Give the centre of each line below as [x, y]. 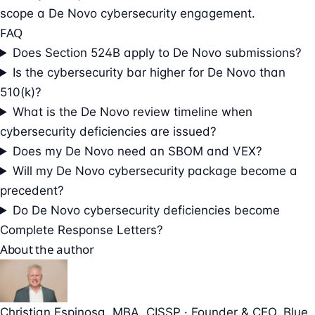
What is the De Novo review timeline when [133, 111]
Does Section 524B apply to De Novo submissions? [157, 52]
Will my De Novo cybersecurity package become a [155, 171]
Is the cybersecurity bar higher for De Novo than [149, 72]
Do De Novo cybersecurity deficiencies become [147, 210]
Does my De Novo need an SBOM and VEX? [138, 151]
